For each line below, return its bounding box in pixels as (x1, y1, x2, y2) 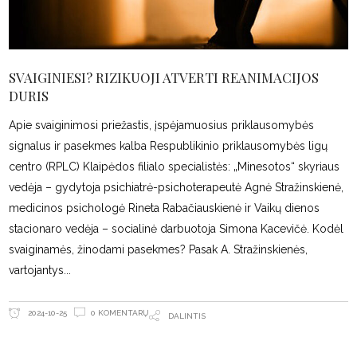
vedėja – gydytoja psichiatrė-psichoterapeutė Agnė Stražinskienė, (9, 180, 344, 194)
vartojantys (9, 263, 65, 277)
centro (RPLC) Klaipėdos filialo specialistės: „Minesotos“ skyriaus (9, 159, 340, 173)
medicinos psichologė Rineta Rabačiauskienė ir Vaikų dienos (9, 201, 320, 214)
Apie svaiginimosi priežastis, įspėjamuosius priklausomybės (9, 118, 315, 131)
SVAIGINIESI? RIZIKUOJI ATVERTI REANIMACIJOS (9, 68, 320, 86)
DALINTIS (168, 311, 206, 320)
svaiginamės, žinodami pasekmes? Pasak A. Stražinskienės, (9, 242, 308, 256)
